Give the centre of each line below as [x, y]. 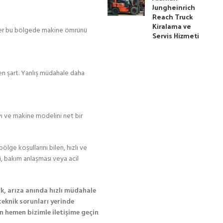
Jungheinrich [174, 7]
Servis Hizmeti [176, 36]
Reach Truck [173, 17]
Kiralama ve [172, 26]
